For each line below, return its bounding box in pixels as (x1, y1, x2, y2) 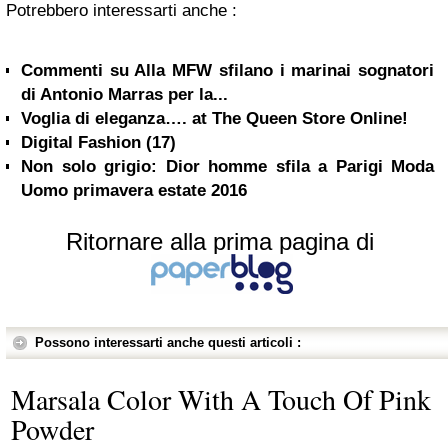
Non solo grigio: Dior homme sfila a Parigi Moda (21, 156, 434, 176)
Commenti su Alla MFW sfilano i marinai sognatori (21, 60, 434, 80)
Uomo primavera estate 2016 (21, 180, 247, 200)
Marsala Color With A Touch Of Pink (11, 379, 431, 418)
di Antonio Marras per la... (21, 84, 228, 104)
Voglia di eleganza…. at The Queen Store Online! (21, 108, 408, 128)
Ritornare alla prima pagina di (66, 227, 374, 255)
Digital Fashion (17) (21, 132, 176, 152)
